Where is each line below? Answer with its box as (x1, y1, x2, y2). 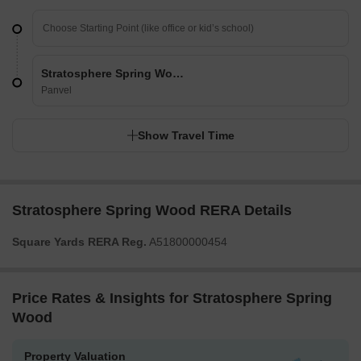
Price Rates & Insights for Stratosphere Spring (12, 290, 332, 307)
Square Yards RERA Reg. (12, 235, 147, 249)
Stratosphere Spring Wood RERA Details (12, 202, 292, 219)
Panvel (41, 85, 72, 97)
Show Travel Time (138, 129, 234, 143)
